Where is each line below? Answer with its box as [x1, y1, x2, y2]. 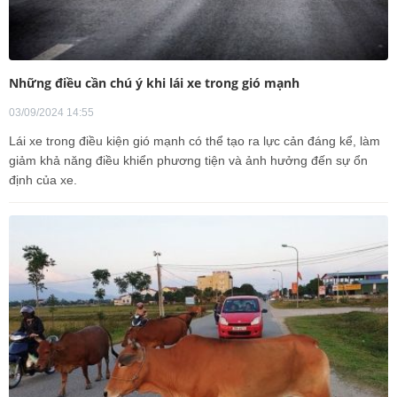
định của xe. [9, 172, 77, 187]
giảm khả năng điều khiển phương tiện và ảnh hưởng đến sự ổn [9, 152, 368, 167]
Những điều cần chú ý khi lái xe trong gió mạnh [9, 74, 300, 91]
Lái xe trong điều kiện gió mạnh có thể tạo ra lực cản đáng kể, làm [9, 133, 380, 148]
